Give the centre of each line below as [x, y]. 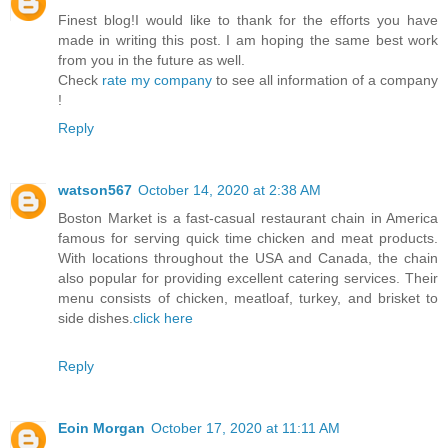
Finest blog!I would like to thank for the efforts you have [248, 19]
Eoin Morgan [101, 427]
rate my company [157, 79]
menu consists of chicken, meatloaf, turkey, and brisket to [248, 297]
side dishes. [95, 317]
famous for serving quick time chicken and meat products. [248, 237]
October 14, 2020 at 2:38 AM [229, 189]
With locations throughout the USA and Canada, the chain [248, 257]
